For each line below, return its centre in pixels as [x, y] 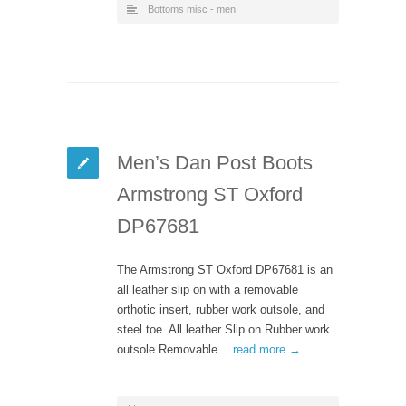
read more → [267, 349]
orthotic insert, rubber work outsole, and [221, 309]
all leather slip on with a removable [208, 289]
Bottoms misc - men [192, 9]
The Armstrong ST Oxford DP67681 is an [225, 269]
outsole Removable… [175, 349]
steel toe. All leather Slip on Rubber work [223, 329]
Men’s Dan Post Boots [215, 162]
